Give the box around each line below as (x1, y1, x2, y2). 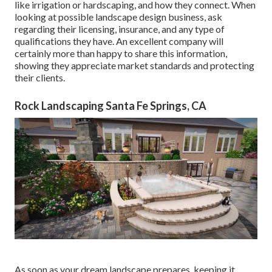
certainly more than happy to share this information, (15, 47, 227, 59)
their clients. (15, 72, 65, 84)
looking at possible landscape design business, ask (15, 11, 222, 23)
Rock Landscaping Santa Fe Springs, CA (15, 99, 206, 113)
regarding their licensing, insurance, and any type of (15, 23, 225, 35)
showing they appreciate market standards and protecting (15, 59, 254, 72)
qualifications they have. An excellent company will (15, 35, 223, 47)
